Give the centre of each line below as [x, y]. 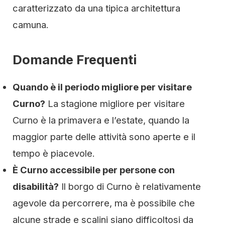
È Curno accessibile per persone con [94, 170]
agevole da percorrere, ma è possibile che [104, 203]
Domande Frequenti [75, 60]
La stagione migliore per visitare [115, 103]
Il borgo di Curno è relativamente [130, 186]
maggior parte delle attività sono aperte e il [104, 137]
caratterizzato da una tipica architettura [96, 8]
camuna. [31, 25]
